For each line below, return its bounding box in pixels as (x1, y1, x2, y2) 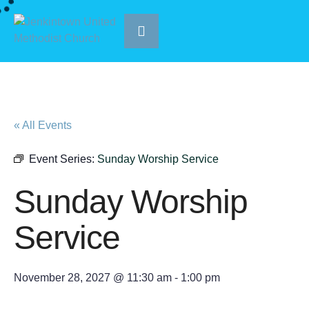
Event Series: (29, 153, 97, 165)
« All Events (14, 119, 72, 131)
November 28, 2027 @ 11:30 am (14, 272, 172, 283)
